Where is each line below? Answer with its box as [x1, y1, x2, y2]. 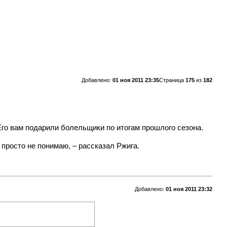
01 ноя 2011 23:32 [165, 185, 212, 192]
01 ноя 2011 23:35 [112, 77, 159, 83]
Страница [159, 77, 185, 83]
